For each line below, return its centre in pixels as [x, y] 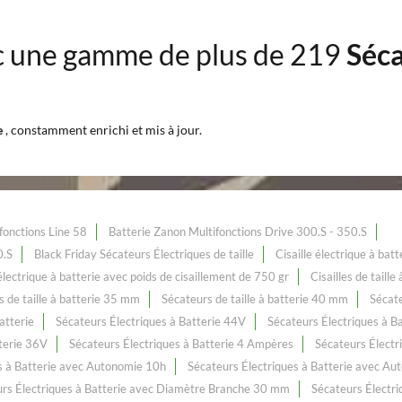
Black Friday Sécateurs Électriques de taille [144, 254]
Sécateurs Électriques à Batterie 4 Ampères [181, 344]
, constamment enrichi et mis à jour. [104, 130]
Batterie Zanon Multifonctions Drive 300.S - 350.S [238, 232]
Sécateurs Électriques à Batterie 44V [151, 321]
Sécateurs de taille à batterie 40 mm [255, 299]
